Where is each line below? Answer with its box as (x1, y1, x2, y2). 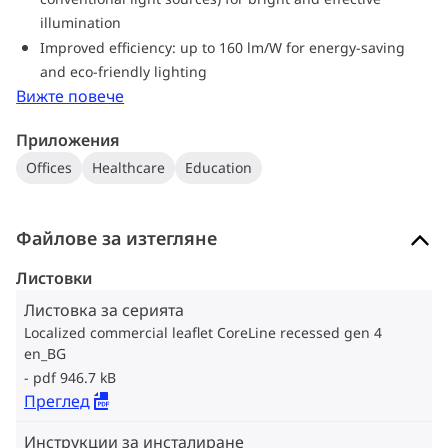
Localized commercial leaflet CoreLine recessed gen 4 (24, 323, 382, 342)
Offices (26, 158, 73, 177)
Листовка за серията (24, 299, 184, 321)
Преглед (24, 390, 90, 412)
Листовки (16, 267, 92, 289)
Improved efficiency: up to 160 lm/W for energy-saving (40, 38, 406, 57)
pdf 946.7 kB (33, 368, 116, 387)
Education (185, 158, 253, 177)
